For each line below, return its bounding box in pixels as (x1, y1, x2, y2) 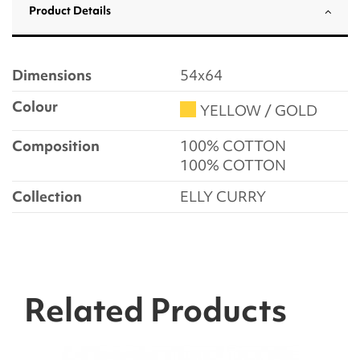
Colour (12, 96, 58, 117)
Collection (12, 186, 82, 207)
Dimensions (12, 65, 92, 86)
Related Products (24, 288, 287, 333)
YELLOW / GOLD (200, 100, 317, 121)
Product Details (29, 3, 111, 18)
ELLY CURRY (180, 186, 266, 207)
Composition (12, 136, 100, 157)
